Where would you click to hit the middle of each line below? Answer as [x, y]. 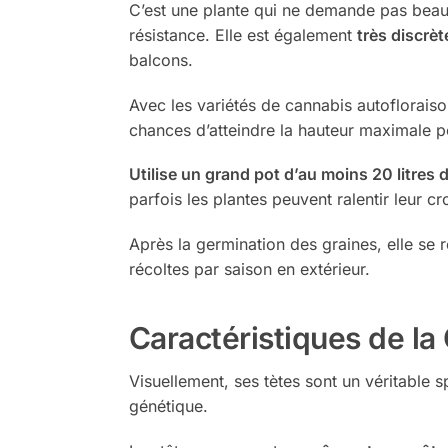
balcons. [160, 60]
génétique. [168, 406]
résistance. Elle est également [242, 35]
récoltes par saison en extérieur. [249, 268]
